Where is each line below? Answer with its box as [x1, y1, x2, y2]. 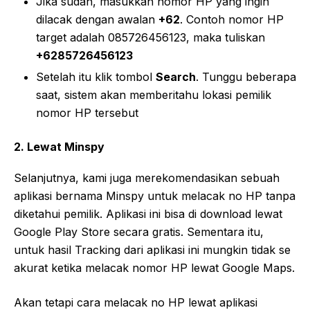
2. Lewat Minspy [14, 139, 104, 154]
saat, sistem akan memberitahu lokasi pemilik [36, 87, 271, 102]
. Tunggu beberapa [196, 69, 296, 84]
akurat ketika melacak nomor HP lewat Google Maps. [14, 260, 295, 275]
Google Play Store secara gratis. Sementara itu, [14, 224, 264, 239]
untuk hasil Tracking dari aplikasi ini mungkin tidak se [14, 242, 291, 257]
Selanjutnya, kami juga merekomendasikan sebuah [14, 170, 280, 185]
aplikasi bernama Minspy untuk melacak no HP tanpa [14, 188, 295, 203]
